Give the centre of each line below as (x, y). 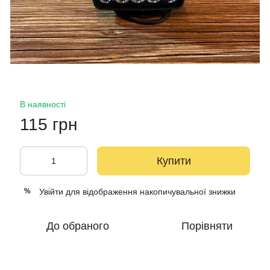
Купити (174, 161)
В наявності (43, 104)
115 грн (49, 124)
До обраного (77, 226)
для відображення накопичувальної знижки (149, 191)
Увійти (51, 191)
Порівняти (207, 226)
